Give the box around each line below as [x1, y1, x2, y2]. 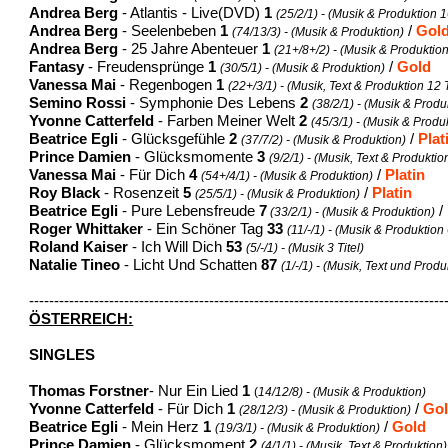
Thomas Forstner [29, 382, 150, 399]
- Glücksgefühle [118, 130, 230, 147]
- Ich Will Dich [128, 238, 227, 255]
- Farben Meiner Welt [158, 112, 300, 129]
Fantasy [29, 58, 85, 75]
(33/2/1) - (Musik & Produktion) [270, 204, 436, 219]
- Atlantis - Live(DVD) [118, 4, 265, 21]
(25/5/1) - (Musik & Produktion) [195, 186, 361, 201]
